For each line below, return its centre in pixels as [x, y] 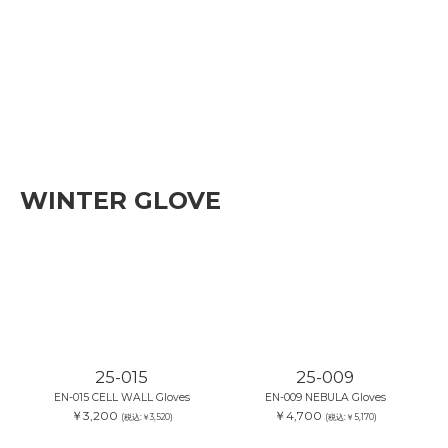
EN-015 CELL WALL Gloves [121, 398]
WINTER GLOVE [120, 201]
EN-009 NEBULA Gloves [325, 398]
